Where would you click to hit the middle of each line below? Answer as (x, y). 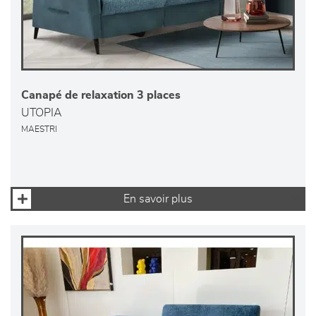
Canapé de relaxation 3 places (101, 96)
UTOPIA (42, 113)
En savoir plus (158, 199)
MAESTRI (39, 130)
